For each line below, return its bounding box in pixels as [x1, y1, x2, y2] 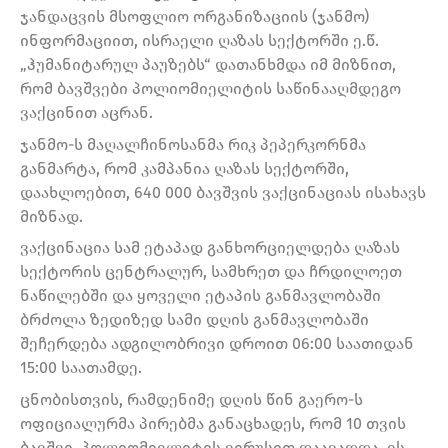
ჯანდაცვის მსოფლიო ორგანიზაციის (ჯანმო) [20, 7, 369, 27]
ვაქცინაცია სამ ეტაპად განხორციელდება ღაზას [20, 238, 400, 258]
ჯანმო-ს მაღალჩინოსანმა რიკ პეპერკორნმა [20, 134, 366, 154]
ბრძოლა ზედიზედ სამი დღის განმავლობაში [20, 310, 369, 330]
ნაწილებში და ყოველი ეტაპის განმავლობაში [20, 286, 381, 306]
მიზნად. [20, 206, 83, 226]
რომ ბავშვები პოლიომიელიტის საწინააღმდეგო [20, 79, 401, 99]
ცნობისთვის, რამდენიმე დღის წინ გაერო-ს [20, 390, 363, 410]
